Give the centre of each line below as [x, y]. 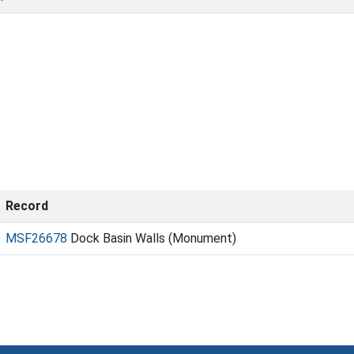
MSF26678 [36, 238]
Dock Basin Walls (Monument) [152, 238]
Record [27, 206]
